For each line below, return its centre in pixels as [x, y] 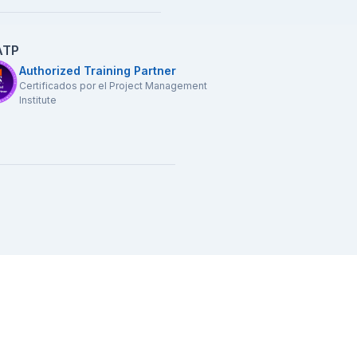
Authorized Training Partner [98, 71]
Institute [38, 100]
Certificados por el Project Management [114, 86]
